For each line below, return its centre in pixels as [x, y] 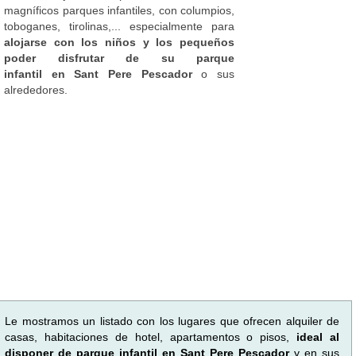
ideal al [318, 337]
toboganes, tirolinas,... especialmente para [119, 26]
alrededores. [36, 89]
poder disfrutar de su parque [119, 58]
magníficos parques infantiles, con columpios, [119, 10]
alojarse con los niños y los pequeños [119, 42]
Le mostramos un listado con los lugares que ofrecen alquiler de [172, 321]
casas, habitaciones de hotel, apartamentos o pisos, [151, 337]
